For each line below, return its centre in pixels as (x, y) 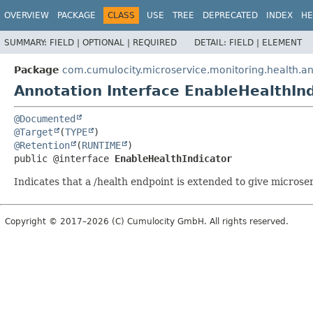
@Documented (45, 118)
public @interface (64, 158)
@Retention (42, 145)
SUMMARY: (27, 42)
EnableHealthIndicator (173, 158)
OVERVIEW (27, 15)
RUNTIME (101, 145)
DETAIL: (212, 42)
